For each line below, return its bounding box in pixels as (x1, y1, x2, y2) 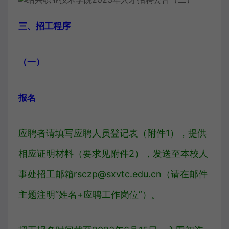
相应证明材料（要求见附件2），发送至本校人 (18, 148, 208, 159)
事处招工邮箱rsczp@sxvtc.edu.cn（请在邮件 (18, 169, 208, 179)
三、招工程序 (18, 21, 71, 31)
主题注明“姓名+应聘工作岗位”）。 (18, 189, 161, 200)
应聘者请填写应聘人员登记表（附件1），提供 (18, 128, 207, 139)
